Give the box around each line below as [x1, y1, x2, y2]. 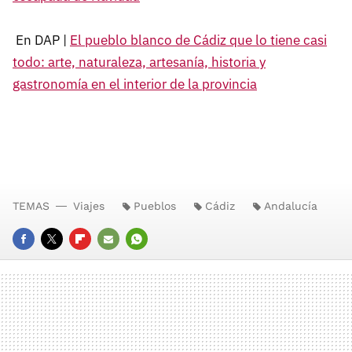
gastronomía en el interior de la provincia [13, 75, 257, 93]
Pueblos [134, 199, 176, 212]
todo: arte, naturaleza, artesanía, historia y [13, 53, 266, 71]
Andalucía [264, 199, 317, 212]
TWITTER [41, 254, 89, 266]
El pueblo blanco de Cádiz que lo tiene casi [70, 31, 327, 49]
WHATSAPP [126, 254, 185, 266]
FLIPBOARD [69, 254, 128, 266]
